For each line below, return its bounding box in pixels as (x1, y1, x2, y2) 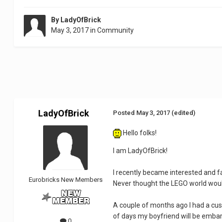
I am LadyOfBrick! (113, 147, 168, 155)
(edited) (171, 109, 196, 117)
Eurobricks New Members (28, 176, 103, 184)
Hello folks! (121, 129, 157, 137)
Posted (113, 109, 137, 117)
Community (97, 26, 134, 35)
